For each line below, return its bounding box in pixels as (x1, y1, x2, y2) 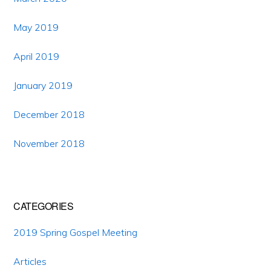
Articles (13, 255, 47, 268)
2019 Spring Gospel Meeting (13, 226, 138, 239)
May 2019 (13, 21, 59, 34)
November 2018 (13, 137, 85, 150)
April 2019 (13, 50, 60, 63)
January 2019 (13, 79, 73, 92)
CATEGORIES (13, 199, 74, 214)
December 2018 (13, 108, 85, 121)
